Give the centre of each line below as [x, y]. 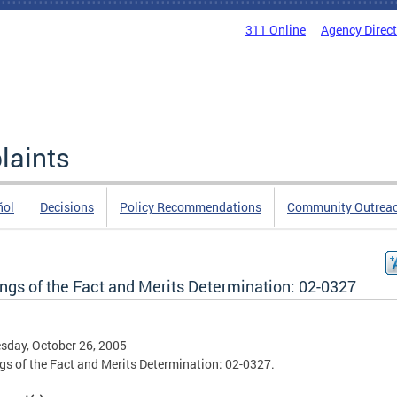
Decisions [67, 207]
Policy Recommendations [191, 207]
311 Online [276, 30]
